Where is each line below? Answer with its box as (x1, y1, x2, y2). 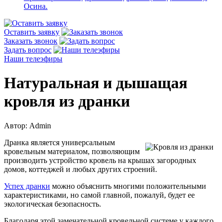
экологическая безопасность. (4, 199, 101, 208)
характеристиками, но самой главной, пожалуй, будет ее (4, 190, 195, 199)
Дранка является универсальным (4, 138, 115, 147)
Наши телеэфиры (4, 55, 62, 63)
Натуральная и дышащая (4, 74, 187, 92)
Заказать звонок (4, 37, 57, 45)
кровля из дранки (4, 92, 130, 111)
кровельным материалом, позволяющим (4, 147, 140, 156)
